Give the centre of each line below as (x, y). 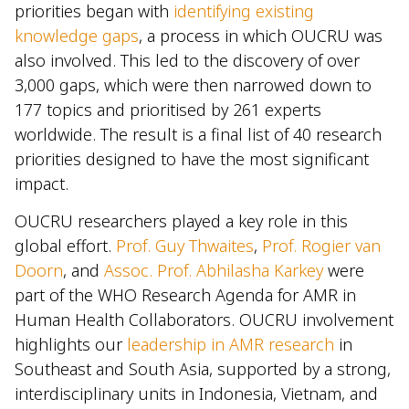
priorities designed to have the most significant (192, 158)
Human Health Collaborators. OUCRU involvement (204, 320)
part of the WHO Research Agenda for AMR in (185, 295)
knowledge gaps (77, 35)
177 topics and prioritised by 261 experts (168, 109)
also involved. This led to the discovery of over (187, 60)
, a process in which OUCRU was (261, 35)
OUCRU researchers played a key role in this (181, 221)
